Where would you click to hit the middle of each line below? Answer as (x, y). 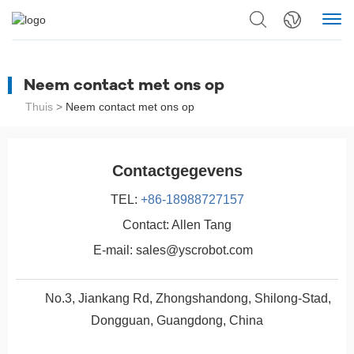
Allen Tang (201, 225)
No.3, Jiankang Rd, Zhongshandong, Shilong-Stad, (188, 299)
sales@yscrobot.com (194, 250)
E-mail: (113, 250)
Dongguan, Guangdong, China (177, 321)
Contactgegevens (177, 171)
